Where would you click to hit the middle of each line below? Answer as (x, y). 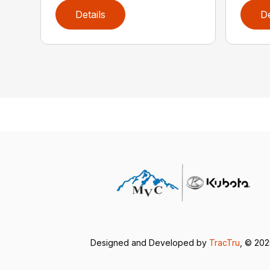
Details (91, 14)
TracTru (224, 242)
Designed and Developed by (149, 242)
